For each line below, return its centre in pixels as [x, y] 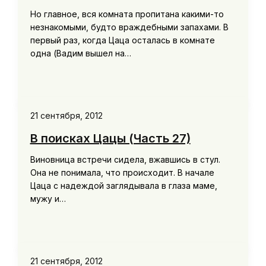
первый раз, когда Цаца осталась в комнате [122, 40]
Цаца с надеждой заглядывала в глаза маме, [123, 185]
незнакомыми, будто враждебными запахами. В [129, 27]
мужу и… [48, 198]
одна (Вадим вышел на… [80, 53]
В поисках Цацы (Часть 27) [110, 138]
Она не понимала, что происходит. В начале [122, 172]
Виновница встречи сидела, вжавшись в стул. [125, 159]
